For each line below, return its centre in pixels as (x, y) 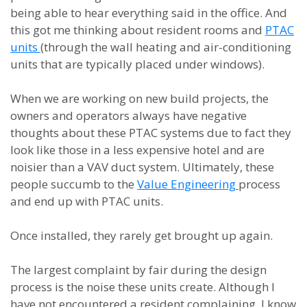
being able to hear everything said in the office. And (149, 13)
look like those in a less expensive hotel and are (137, 150)
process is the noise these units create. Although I (143, 287)
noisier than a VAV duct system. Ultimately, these (142, 167)
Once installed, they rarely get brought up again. (142, 235)
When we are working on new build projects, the (139, 98)
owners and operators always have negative (128, 115)
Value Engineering (188, 184)
